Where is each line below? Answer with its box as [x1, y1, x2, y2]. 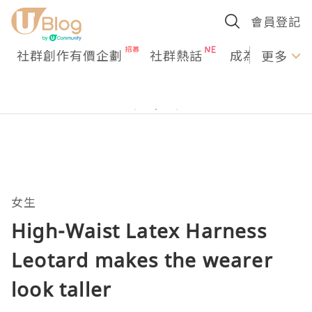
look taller [11, 276, 112, 302]
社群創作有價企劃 [17, 46, 123, 64]
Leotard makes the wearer [11, 247, 273, 273]
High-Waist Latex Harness [11, 217, 267, 244]
